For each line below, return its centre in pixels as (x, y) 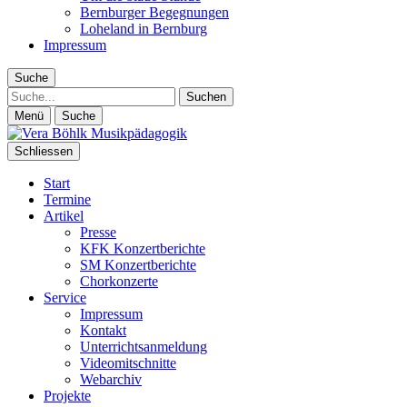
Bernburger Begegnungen (154, 12)
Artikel (64, 216)
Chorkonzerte (119, 281)
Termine (67, 199)
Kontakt (103, 330)
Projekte (67, 396)
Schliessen (44, 151)
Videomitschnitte (128, 363)
